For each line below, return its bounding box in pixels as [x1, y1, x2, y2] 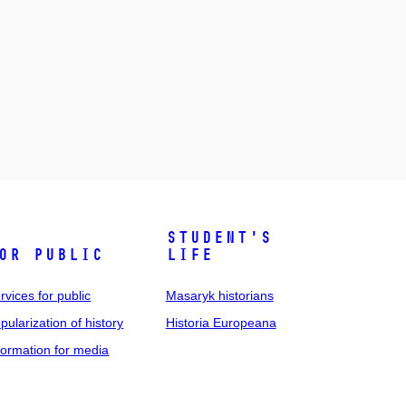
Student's [165, 227, 272, 247]
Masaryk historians [165, 287, 274, 303]
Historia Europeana [165, 314, 276, 330]
